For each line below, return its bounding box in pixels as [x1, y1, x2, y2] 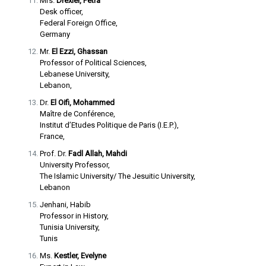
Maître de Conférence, [39, 109, 115, 118]
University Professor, [39, 160, 110, 169]
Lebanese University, [39, 69, 110, 78]
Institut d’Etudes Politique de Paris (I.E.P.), [39, 121, 179, 129]
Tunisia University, [39, 223, 100, 232]
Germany [39, 30, 70, 39]
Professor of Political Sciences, [39, 58, 147, 67]
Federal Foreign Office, [39, 18, 118, 27]
